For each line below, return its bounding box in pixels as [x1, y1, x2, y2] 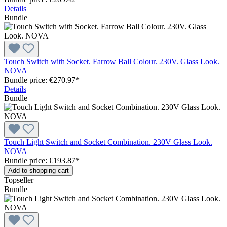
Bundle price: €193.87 [4, 156, 75, 165]
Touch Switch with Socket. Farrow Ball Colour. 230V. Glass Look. [4, 57, 219, 66]
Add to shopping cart [8, 166, 69, 174]
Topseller [4, 175, 33, 184]
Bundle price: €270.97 [4, 75, 75, 84]
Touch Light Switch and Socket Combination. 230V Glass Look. [4, 137, 212, 146]
